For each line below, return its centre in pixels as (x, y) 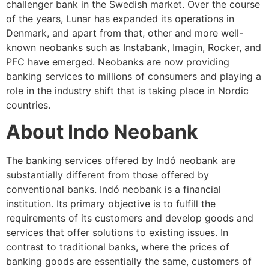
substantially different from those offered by (107, 175)
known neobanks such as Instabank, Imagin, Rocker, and (134, 48)
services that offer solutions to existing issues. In (117, 233)
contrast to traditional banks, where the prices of (118, 247)
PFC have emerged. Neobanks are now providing (118, 62)
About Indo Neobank (104, 132)
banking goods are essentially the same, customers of (129, 261)
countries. (28, 105)
